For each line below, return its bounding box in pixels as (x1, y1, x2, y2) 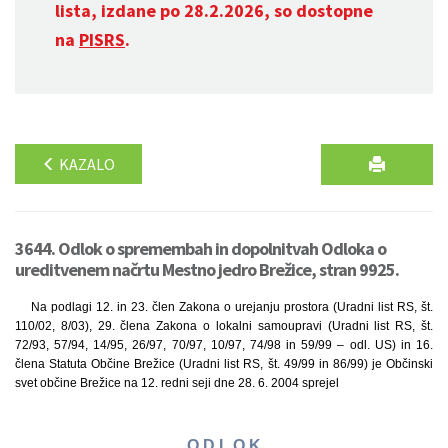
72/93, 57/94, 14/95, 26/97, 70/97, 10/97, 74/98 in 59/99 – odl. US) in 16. (15, 338, 433, 352)
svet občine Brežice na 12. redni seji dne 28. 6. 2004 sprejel (15, 376, 339, 390)
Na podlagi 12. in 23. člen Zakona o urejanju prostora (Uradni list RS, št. (31, 300, 433, 314)
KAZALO (56, 154, 115, 174)
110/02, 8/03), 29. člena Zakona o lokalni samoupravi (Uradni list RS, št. (15, 319, 433, 333)
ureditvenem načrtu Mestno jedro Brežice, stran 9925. (15, 258, 399, 281)
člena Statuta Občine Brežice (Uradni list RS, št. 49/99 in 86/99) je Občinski (15, 357, 433, 371)
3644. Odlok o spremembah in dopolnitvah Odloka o (15, 237, 386, 260)
